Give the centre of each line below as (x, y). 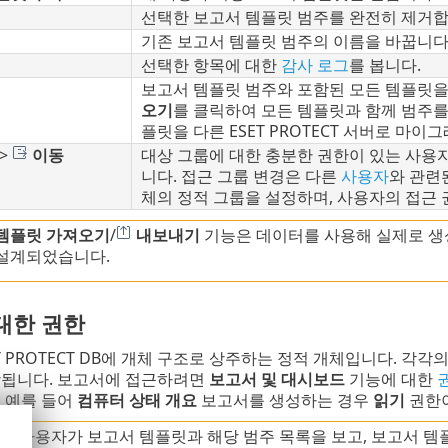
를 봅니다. (384, 65)
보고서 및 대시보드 (276, 379)
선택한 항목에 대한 (210, 65)
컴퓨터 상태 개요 (136, 400)
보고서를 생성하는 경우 (284, 400)
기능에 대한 (390, 379)
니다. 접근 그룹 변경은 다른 (240, 176)
